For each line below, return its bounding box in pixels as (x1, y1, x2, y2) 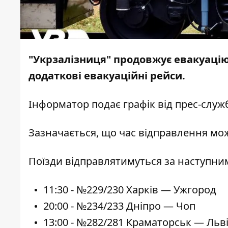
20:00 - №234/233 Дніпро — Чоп (43, 199, 195, 213)
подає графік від (89, 97, 175, 111)
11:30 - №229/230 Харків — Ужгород (43, 183, 216, 197)
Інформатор (28, 97, 89, 111)
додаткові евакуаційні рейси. (28, 69, 185, 83)
